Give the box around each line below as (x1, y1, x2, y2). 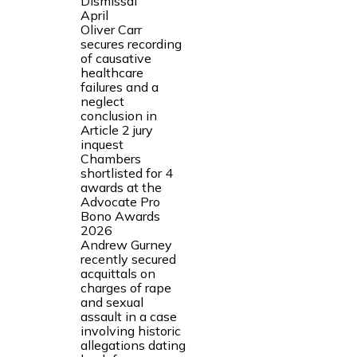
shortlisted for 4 (80, 164, 173, 181)
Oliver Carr (80, 21, 142, 37)
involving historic (80, 322, 181, 339)
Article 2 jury (80, 121, 153, 138)
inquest (80, 135, 124, 152)
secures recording (80, 35, 182, 52)
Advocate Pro (80, 193, 160, 210)
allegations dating (80, 336, 186, 353)
